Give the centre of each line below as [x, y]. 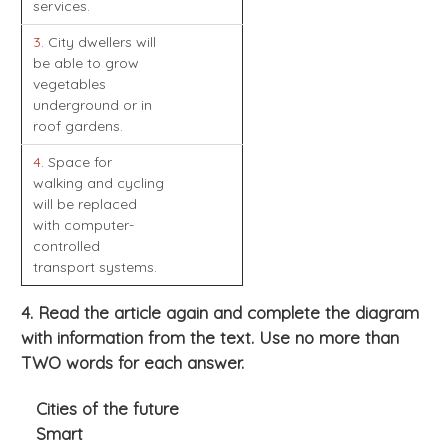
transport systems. [94, 267]
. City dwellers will [98, 42]
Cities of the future [105, 409]
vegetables [69, 84]
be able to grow [85, 63]
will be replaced [84, 204]
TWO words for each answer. [132, 363]
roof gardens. [77, 126]
